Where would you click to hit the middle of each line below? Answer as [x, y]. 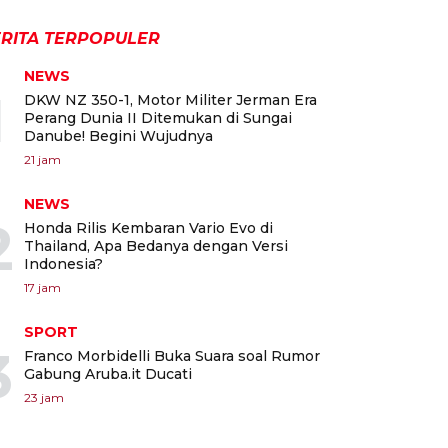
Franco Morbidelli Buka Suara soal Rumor [172, 356]
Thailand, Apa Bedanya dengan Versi [156, 246]
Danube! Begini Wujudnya [118, 136]
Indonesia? [63, 264]
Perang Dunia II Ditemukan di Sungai [158, 118]
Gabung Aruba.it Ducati [108, 374]
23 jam [44, 398]
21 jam [42, 160]
